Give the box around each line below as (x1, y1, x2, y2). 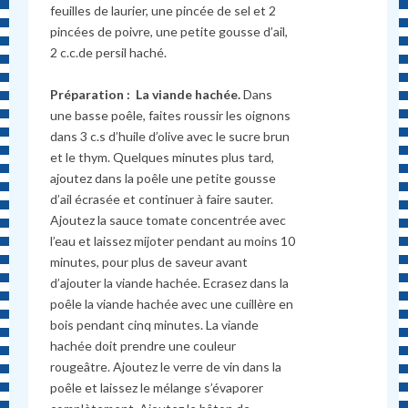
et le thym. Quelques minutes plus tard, (50, 149, 275, 166)
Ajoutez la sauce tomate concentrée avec (50, 212, 287, 229)
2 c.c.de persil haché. (50, 45, 168, 61)
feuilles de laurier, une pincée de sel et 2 (50, 3, 277, 19)
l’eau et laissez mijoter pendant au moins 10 (50, 233, 296, 250)
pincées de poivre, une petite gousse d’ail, (50, 24, 289, 40)
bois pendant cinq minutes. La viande (50, 317, 260, 333)
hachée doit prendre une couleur (50, 338, 237, 354)
